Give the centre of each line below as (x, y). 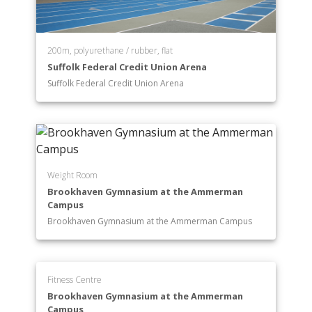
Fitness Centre (75, 280)
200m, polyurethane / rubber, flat (110, 51)
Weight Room (73, 175)
